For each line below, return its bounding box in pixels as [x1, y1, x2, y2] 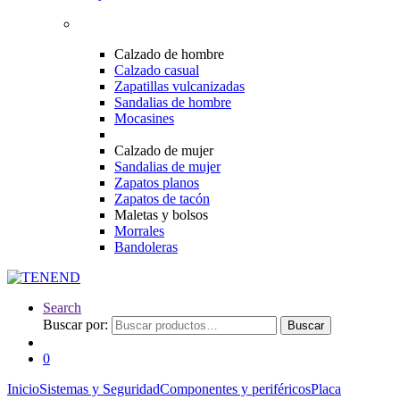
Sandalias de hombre [114, 95, 231, 110]
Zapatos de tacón [114, 191, 210, 206]
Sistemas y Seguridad [39, 381, 160, 396]
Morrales [114, 223, 164, 238]
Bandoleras [114, 239, 178, 254]
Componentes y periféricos [160, 381, 311, 396]
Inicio [7, 381, 39, 396]
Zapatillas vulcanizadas [114, 79, 245, 94]
